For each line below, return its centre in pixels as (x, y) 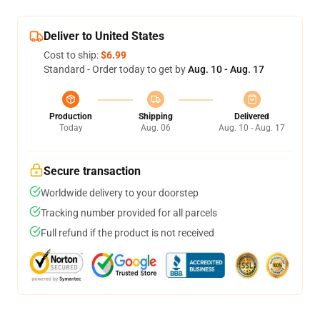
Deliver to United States (104, 36)
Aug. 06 (155, 128)
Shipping (155, 116)
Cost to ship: (72, 55)
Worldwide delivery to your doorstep (120, 193)
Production (71, 116)
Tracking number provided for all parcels (129, 213)
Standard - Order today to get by (116, 69)
